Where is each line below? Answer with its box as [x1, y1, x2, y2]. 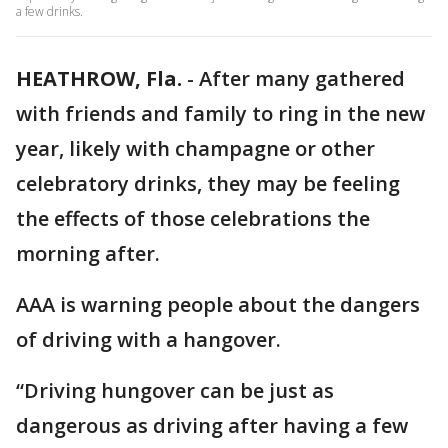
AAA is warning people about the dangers [16, 291, 420, 318]
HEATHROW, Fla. [16, 65, 182, 92]
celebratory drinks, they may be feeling [16, 170, 400, 197]
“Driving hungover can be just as [16, 377, 334, 404]
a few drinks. [16, 3, 83, 20]
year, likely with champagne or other [16, 135, 375, 162]
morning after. [16, 240, 160, 267]
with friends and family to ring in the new [16, 100, 425, 127]
